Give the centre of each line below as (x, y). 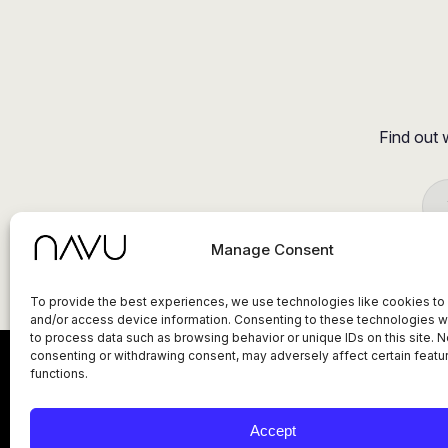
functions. (59, 373)
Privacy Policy (154, 397)
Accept (272, 430)
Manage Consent (273, 249)
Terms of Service (268, 397)
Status (353, 397)
